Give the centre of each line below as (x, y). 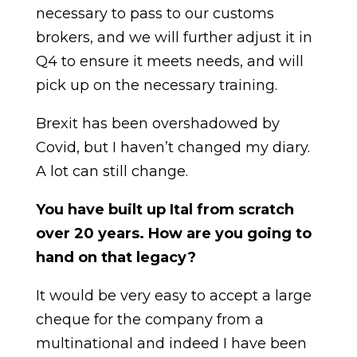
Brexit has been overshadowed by (157, 124)
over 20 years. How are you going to (173, 233)
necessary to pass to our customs (155, 14)
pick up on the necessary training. (156, 85)
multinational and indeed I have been (171, 343)
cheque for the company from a (149, 320)
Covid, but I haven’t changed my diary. (173, 147)
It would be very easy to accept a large (173, 296)
